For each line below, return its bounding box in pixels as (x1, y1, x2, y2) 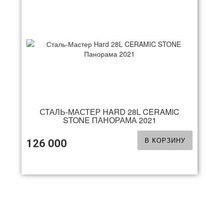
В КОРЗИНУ (145, 135, 185, 145)
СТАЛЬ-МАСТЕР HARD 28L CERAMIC (40, 106, 179, 117)
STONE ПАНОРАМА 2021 (63, 114, 156, 126)
